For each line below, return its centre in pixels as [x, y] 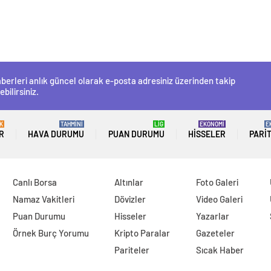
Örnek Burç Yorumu [51, 233]
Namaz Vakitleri [43, 199]
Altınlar [129, 182]
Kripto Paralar [142, 233]
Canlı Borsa [34, 182]
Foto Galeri [217, 182]
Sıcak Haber [220, 250]
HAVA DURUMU [56, 134]
